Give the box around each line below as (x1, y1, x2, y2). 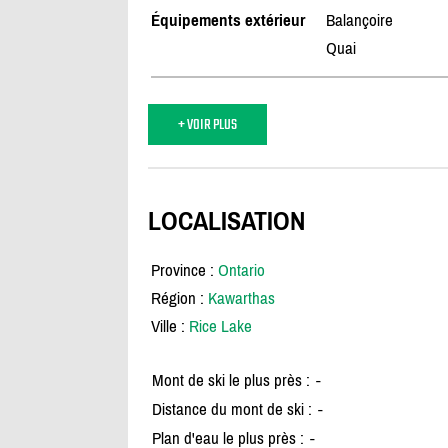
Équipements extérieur (150, 10, 305, 31)
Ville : (150, 316, 189, 337)
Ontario (217, 260, 265, 281)
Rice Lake (188, 316, 252, 337)
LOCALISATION (147, 205, 305, 236)
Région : (150, 288, 208, 309)
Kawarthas (207, 288, 275, 309)
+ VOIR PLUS (177, 112, 237, 138)
